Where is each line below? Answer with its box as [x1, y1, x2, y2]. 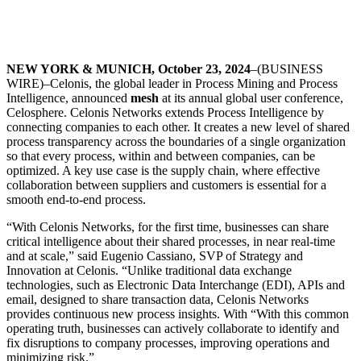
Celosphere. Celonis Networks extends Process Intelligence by [6, 106, 324, 120]
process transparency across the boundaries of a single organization [6, 135, 346, 149]
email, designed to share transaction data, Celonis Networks [6, 293, 309, 307]
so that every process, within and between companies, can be [6, 149, 315, 164]
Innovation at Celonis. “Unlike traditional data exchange [6, 263, 292, 278]
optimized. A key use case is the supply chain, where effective [6, 164, 320, 178]
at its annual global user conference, [159, 91, 343, 106]
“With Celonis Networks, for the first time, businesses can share [6, 220, 329, 234]
